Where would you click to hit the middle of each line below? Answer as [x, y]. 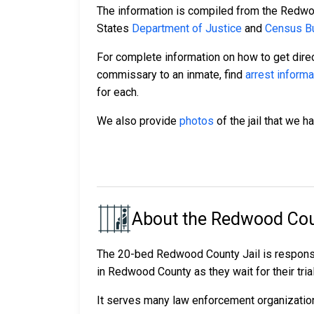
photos [197, 121]
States [114, 29]
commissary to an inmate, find [171, 75]
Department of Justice [187, 29]
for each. [118, 93]
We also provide [138, 121]
